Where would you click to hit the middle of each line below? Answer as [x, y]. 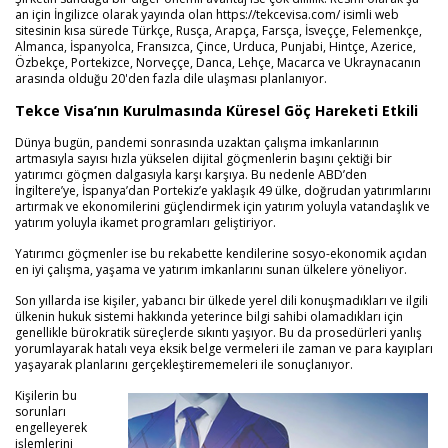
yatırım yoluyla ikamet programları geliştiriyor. [145, 222]
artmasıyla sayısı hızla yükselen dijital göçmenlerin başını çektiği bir [203, 158]
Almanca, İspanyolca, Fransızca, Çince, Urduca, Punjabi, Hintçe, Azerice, [215, 46]
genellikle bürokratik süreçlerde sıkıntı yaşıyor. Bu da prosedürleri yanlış [218, 332]
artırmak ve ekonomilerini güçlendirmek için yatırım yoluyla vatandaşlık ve [222, 206]
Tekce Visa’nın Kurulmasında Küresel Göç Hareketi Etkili [216, 110]
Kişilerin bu [46, 395]
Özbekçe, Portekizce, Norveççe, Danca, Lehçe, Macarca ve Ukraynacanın [218, 62]
